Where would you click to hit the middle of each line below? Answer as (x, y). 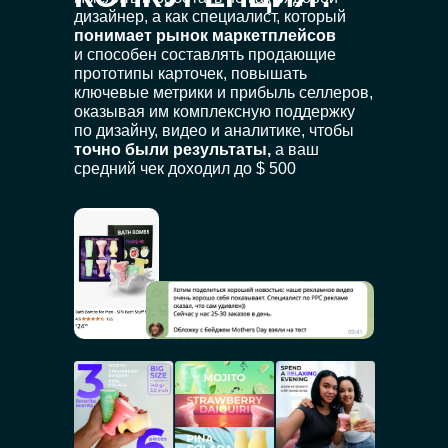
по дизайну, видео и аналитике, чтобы (214, 130)
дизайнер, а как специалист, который (210, 16)
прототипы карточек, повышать (190, 73)
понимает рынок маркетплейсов (205, 35)
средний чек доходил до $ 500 (185, 168)
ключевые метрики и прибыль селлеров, (223, 92)
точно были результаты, (172, 149)
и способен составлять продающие (205, 54)
